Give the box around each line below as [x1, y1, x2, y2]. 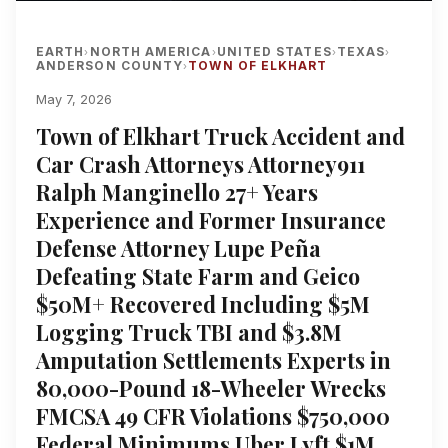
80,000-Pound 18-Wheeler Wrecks [36, 374, 386, 403]
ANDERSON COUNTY [36, 58, 184, 74]
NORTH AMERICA [89, 44, 212, 60]
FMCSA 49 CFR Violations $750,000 [36, 402, 390, 431]
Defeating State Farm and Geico [36, 262, 360, 291]
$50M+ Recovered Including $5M [36, 290, 370, 319]
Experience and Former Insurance [36, 206, 386, 235]
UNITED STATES [216, 44, 332, 60]
